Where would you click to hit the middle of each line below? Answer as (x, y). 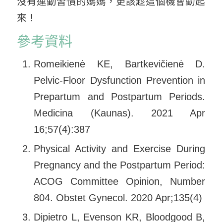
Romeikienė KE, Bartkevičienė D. (120, 64)
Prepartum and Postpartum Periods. (120, 96)
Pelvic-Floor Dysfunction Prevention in (120, 80)
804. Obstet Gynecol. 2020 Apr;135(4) (118, 197)
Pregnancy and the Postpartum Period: (120, 165)
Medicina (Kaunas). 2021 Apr (120, 113)
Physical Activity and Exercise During (120, 148)
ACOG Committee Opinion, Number (120, 181)
